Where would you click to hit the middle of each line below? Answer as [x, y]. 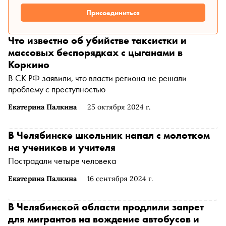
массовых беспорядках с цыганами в [95, 52]
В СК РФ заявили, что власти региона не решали [97, 78]
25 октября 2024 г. [119, 107]
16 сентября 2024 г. [120, 179]
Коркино [29, 65]
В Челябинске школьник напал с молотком [109, 135]
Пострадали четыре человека [62, 161]
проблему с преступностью [57, 89]
